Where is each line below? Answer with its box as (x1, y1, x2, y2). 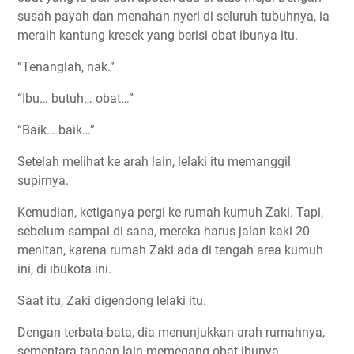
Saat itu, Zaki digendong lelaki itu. (17, 293, 206, 309)
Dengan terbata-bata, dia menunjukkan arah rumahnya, (17, 325, 325, 341)
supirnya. (17, 173, 69, 189)
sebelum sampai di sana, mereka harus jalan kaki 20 (17, 224, 310, 239)
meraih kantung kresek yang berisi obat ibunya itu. (17, 28, 298, 43)
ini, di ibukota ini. (17, 262, 111, 277)
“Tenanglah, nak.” (17, 59, 115, 75)
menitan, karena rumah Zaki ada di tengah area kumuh (17, 243, 323, 258)
